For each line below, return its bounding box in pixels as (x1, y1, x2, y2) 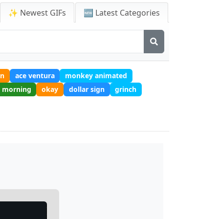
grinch (115, 84, 137, 94)
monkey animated (65, 70, 128, 80)
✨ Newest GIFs (8, 7, 66, 18)
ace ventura (15, 70, 55, 80)
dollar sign (68, 84, 105, 94)
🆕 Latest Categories (84, 7, 160, 18)
